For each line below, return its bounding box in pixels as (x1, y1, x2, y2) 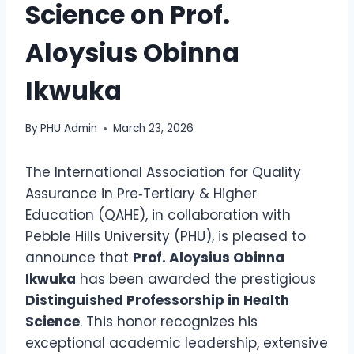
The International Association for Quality (25, 163, 301, 183)
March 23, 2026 (113, 121, 194, 137)
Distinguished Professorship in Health (25, 291, 289, 311)
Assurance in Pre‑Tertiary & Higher (25, 184, 257, 204)
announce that (25, 248, 133, 268)
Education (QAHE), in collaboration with (25, 205, 291, 225)
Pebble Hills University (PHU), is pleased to (25, 227, 306, 247)
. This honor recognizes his (80, 312, 258, 332)
